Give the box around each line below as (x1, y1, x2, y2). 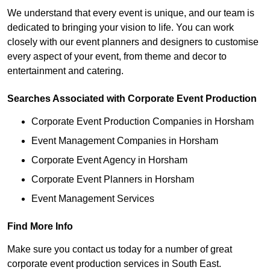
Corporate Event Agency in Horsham (31, 155, 187, 166)
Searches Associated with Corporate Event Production (7, 93, 257, 104)
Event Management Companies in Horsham (31, 136, 218, 146)
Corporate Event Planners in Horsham (31, 174, 194, 185)
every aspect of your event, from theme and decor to (7, 51, 227, 62)
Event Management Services (31, 193, 154, 204)
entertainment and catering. (7, 66, 124, 77)
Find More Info (7, 221, 73, 232)
